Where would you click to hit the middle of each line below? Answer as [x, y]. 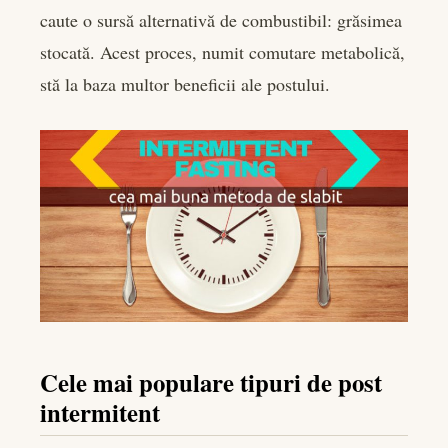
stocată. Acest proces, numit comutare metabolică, [222, 51]
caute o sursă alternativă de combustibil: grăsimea [221, 19]
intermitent [100, 411]
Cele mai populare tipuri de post [211, 381]
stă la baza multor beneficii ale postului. [185, 83]
